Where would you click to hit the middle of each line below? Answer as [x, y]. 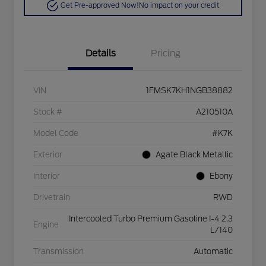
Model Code [56, 134]
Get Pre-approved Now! [100, 6]
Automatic [213, 252]
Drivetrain [52, 198]
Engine [46, 224]
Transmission [58, 252]
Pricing [166, 54]
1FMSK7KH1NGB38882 [189, 91]
